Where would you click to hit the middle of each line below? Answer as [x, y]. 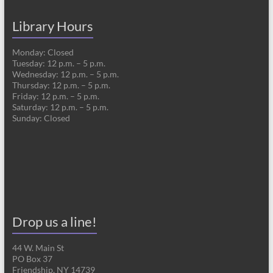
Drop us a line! [54, 221]
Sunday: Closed [41, 118]
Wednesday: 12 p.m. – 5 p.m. [65, 74]
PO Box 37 [32, 258]
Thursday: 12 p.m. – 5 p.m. [61, 85]
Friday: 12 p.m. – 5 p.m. [55, 96]
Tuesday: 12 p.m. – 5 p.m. [58, 63]
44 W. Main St [38, 247]
